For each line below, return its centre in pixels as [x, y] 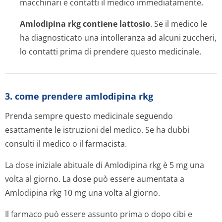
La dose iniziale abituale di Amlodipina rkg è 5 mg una [105, 165]
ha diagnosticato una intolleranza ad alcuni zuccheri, [118, 38]
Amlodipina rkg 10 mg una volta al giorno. [83, 193]
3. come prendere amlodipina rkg [79, 96]
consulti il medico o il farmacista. [66, 144]
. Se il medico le [179, 24]
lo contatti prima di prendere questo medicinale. [111, 52]
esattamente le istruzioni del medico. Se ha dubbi [97, 130]
